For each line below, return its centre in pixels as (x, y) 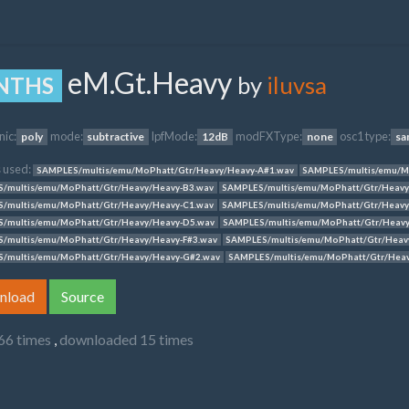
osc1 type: (366, 136)
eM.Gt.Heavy (150, 83)
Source (83, 296)
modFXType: (268, 136)
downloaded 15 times (126, 339)
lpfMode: (175, 136)
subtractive (116, 136)
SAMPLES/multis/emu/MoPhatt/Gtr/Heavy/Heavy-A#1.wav (165, 170)
